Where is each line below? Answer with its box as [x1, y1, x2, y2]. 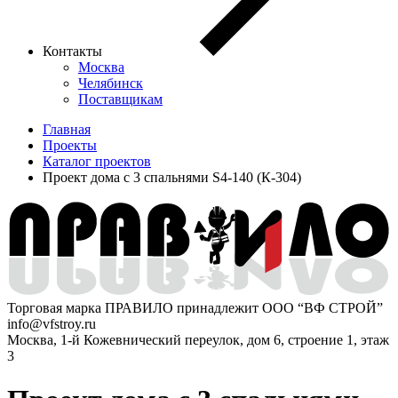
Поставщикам [78, 91, 163, 107]
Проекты [43, 137, 97, 153]
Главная [43, 121, 91, 137]
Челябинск [78, 75, 143, 91]
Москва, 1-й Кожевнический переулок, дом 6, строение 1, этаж [7, 332, 389, 348]
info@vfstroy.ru [7, 316, 96, 332]
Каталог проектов [43, 153, 151, 169]
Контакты [43, 43, 106, 59]
